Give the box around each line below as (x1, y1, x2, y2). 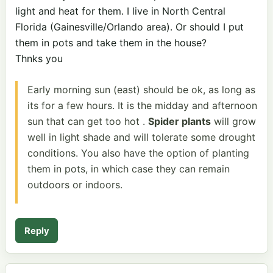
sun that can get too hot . (27, 115, 148, 128)
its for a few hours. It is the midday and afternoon (27, 99, 257, 112)
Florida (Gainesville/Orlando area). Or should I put (15, 20, 244, 33)
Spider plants (148, 115, 211, 128)
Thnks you (15, 52, 63, 65)
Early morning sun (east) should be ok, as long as (27, 83, 255, 96)
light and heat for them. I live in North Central (15, 4, 225, 17)
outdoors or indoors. (27, 179, 122, 191)
